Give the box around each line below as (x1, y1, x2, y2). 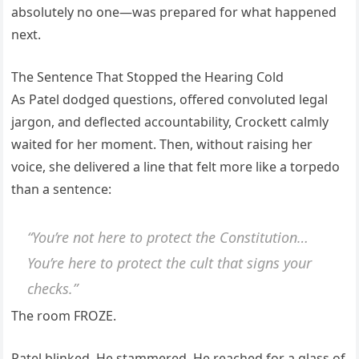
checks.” (27, 278, 79, 298)
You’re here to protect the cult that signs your (27, 252, 313, 272)
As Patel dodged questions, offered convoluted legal (11, 91, 329, 109)
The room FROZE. (11, 307, 117, 325)
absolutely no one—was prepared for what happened (11, 3, 337, 22)
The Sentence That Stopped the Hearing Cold (11, 68, 284, 87)
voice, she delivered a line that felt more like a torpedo (11, 158, 341, 176)
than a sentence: (11, 180, 112, 199)
